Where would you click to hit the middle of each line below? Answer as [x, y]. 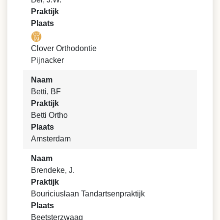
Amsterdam [51, 138]
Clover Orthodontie [64, 48]
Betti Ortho [49, 115]
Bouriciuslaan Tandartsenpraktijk [88, 193]
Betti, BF [46, 91]
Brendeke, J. [53, 170]
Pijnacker [47, 60]
